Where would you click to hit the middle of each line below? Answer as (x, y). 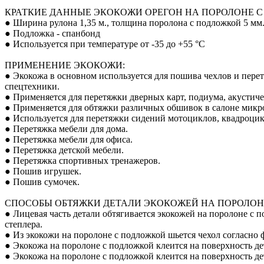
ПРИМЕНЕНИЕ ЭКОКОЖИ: (65, 65)
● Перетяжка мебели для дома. (66, 128)
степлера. (24, 224)
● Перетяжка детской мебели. (64, 150)
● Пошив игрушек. (43, 171)
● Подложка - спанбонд (52, 33)
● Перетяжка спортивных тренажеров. (82, 160)
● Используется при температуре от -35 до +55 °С (105, 44)
